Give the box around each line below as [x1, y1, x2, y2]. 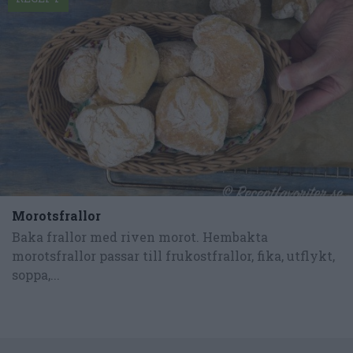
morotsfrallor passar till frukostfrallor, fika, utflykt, [12, 247, 335, 265]
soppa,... [12, 266, 60, 284]
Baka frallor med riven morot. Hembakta [12, 229, 268, 246]
